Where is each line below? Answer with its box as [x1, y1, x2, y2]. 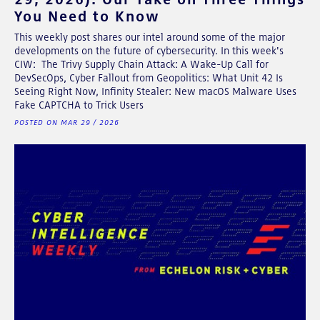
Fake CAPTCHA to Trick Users [14, 99, 144, 111]
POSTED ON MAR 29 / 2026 [14, 118, 119, 126]
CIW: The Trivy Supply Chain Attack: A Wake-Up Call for [14, 58, 269, 70]
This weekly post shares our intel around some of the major [14, 31, 285, 43]
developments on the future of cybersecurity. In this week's [14, 44, 284, 56]
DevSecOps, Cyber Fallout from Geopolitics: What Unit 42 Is [14, 71, 283, 84]
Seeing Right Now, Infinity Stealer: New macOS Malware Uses [14, 85, 296, 97]
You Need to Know [14, 6, 160, 25]
